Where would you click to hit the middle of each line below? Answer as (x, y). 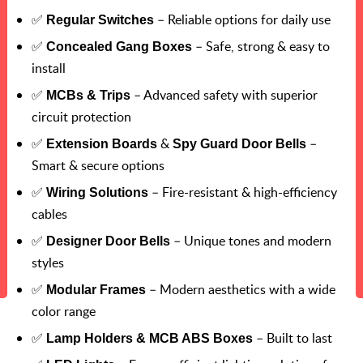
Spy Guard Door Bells (239, 144)
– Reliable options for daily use (242, 20)
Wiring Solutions (97, 193)
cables (49, 214)
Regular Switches (100, 20)
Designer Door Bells (108, 241)
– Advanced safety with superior (224, 95)
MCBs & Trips (88, 96)
